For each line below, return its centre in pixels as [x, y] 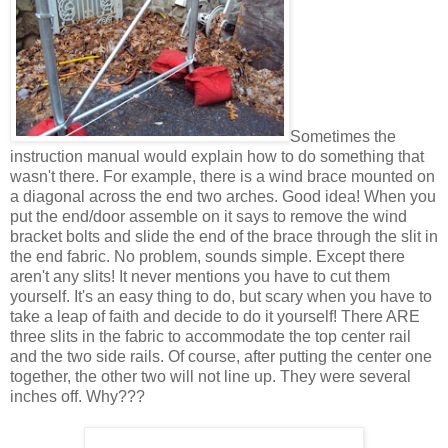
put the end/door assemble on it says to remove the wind [208, 216]
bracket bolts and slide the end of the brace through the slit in [224, 236]
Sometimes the [343, 136]
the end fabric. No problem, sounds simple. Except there [207, 256]
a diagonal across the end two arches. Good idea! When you [223, 196]
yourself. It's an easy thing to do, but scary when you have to [221, 296]
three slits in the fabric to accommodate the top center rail [210, 336]
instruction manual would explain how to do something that [217, 156]
